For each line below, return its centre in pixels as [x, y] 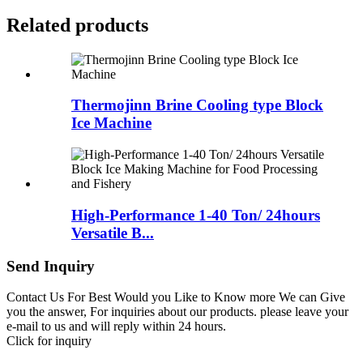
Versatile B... [113, 233]
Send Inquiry [51, 266]
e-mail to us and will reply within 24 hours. [116, 327]
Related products [77, 25]
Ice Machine [111, 123]
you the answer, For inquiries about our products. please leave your [177, 312]
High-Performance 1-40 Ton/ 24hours [196, 215]
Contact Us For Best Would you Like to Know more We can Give [176, 297]
